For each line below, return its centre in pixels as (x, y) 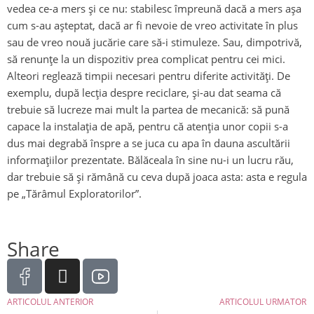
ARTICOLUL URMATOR (263, 302)
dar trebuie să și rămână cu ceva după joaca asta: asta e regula (157, 177)
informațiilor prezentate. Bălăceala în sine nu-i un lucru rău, (150, 160)
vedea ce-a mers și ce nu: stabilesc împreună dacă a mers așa (154, 9)
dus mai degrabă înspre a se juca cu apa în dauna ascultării (149, 143)
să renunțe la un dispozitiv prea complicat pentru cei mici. (146, 59)
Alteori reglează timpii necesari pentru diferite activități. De (149, 76)
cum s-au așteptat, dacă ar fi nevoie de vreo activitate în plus (152, 26)
